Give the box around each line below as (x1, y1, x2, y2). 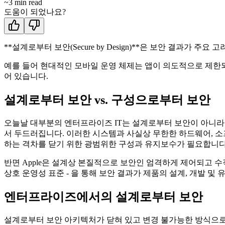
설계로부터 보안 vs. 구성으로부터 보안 (4, 93, 210, 107)
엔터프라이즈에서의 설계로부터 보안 (4, 190, 203, 203)
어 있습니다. (4, 72, 48, 81)
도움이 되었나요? (4, 8, 66, 17)
